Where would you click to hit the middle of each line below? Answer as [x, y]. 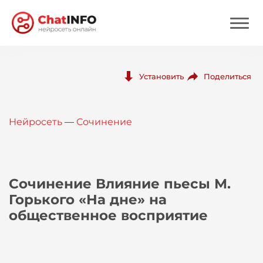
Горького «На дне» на [88, 200]
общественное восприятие [108, 215]
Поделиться [227, 76]
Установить [161, 76]
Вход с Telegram [59, 160]
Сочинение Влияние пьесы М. [120, 184]
